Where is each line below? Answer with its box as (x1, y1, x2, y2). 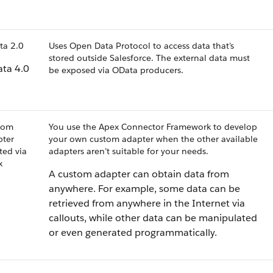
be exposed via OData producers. (49, 65, 183, 76)
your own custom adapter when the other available (49, 133, 258, 144)
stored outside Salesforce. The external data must (49, 52, 250, 63)
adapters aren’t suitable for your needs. (49, 146, 208, 157)
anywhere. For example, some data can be (49, 182, 240, 195)
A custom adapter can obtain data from (49, 168, 229, 180)
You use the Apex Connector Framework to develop (49, 121, 257, 132)
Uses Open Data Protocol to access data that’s (49, 40, 234, 51)
